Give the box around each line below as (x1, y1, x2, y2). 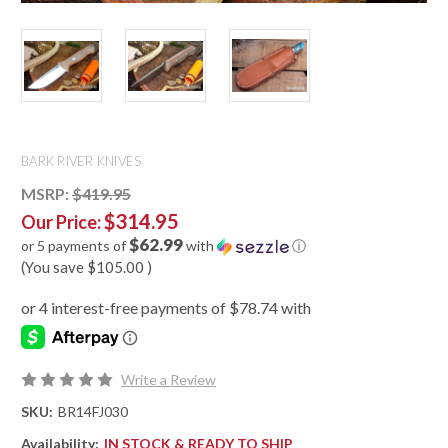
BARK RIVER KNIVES (21, 153, 142, 170)
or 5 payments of (21, 237, 129, 255)
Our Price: (21, 211, 104, 234)
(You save (21, 258, 84, 277)
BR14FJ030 (57, 403, 128, 421)
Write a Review (120, 371, 216, 389)
